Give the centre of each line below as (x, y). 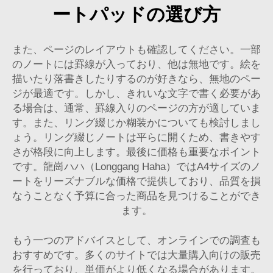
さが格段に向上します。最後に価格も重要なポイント (136, 152)
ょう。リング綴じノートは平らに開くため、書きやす (136, 137)
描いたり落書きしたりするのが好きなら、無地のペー (136, 79)
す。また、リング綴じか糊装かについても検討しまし (136, 123)
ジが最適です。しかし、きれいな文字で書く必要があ (136, 94)
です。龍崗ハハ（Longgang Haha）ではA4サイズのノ (136, 167)
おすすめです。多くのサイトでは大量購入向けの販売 (136, 255)
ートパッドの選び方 (136, 14)
